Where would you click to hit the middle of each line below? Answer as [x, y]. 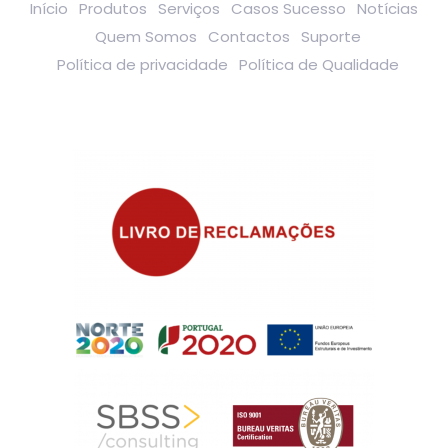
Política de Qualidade [318, 65]
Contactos [248, 37]
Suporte [330, 37]
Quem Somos [145, 37]
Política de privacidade [142, 65]
